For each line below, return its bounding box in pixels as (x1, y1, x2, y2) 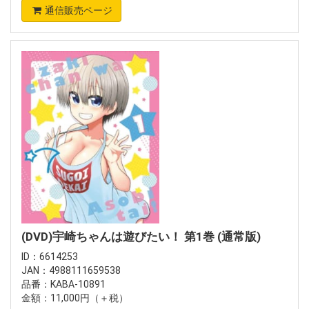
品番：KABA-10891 (21, 279, 106, 290)
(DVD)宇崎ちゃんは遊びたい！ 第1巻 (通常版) (21, 230, 261, 244)
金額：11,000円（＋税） (21, 292, 128, 304)
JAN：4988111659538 (21, 265, 121, 277)
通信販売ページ (45, 4, 112, 16)
